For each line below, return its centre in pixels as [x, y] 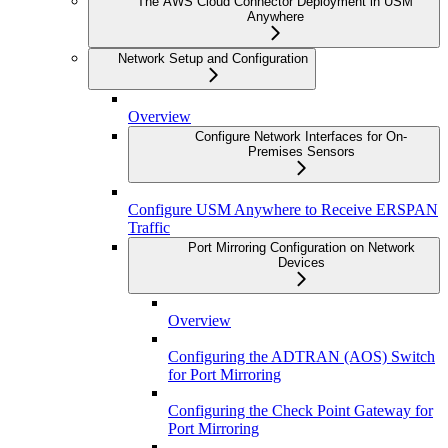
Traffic [149, 228]
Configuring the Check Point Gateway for [300, 411]
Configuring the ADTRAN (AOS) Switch [301, 357]
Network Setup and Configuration [213, 59]
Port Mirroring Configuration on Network [301, 248]
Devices [301, 263]
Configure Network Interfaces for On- [301, 137]
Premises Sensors [301, 152]
